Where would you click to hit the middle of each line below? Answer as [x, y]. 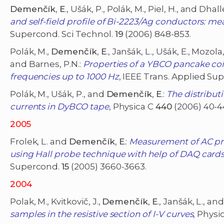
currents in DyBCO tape [59, 107]
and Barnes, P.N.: [46, 64]
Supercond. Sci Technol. [62, 34]
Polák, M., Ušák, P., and [58, 94]
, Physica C [132, 107]
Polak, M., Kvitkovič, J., [56, 202]
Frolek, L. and [39, 142]
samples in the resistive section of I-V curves [101, 214]
